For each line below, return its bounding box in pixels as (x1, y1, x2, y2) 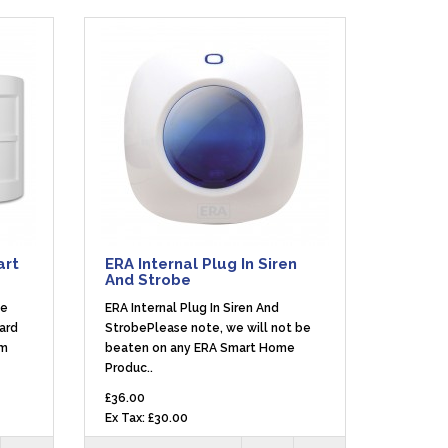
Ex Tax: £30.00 (104, 411, 188, 425)
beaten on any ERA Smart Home (104, 341, 295, 355)
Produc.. (104, 361, 153, 375)
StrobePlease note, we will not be (104, 321, 311, 335)
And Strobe (104, 271, 191, 289)
